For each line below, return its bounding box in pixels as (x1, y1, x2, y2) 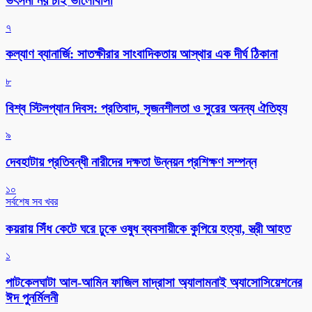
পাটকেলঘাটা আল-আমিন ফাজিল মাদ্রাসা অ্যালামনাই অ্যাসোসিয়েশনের (6, 275, 302, 290)
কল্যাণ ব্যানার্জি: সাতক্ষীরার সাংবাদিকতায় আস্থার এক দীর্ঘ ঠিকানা (6, 47, 278, 62)
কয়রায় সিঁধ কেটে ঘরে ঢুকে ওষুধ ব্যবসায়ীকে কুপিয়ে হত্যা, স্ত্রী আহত (6, 221, 290, 236)
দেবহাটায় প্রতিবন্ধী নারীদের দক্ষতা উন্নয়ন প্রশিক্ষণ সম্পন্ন (6, 155, 256, 170)
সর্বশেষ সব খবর (6, 195, 58, 208)
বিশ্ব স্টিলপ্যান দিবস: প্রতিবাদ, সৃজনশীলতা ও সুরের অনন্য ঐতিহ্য (6, 100, 287, 116)
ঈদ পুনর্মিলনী (6, 290, 58, 306)
